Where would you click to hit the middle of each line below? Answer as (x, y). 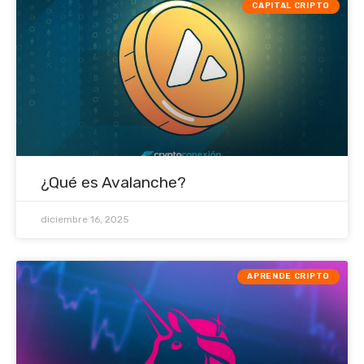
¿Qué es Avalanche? (113, 183)
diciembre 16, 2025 (85, 220)
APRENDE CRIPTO (288, 277)
